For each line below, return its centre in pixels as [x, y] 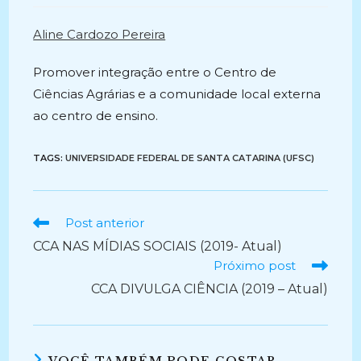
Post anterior [105, 223]
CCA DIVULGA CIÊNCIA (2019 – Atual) [209, 289]
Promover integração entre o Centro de [155, 72]
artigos [54, 252]
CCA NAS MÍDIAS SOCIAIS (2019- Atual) [158, 246]
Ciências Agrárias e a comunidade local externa [177, 94]
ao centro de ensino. [96, 116]
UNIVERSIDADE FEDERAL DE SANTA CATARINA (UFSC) [190, 158]
